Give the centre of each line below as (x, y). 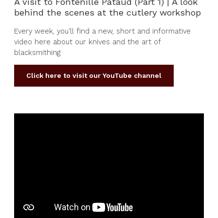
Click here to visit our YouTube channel (94, 76)
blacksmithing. (38, 53)
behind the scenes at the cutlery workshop (108, 13)
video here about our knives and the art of (87, 42)
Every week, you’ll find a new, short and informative (102, 31)
